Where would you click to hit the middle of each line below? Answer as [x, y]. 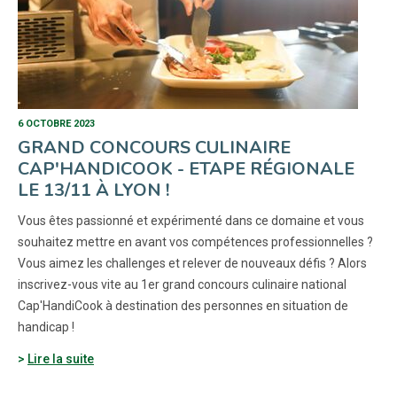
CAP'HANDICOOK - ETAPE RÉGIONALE [186, 169]
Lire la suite [61, 359]
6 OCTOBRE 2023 [56, 124]
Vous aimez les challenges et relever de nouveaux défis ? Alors [192, 263]
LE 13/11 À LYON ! [93, 190]
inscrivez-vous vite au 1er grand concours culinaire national [182, 284]
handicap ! [46, 327]
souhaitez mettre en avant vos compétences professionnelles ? [195, 242]
